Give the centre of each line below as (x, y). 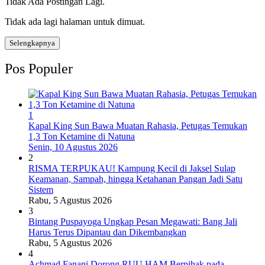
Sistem (41, 190)
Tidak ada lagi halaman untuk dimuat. (75, 21)
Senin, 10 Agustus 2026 (73, 147)
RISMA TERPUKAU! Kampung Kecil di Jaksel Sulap (132, 169)
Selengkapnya (32, 43)
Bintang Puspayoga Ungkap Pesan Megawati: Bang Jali (133, 222)
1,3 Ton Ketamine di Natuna (82, 137)
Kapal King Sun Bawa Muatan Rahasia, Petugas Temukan (138, 126)
